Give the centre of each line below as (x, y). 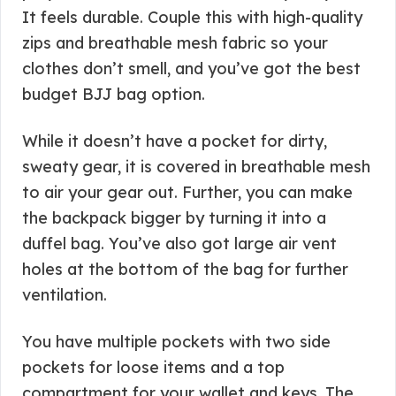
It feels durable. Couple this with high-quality (192, 17)
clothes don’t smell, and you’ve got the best (191, 69)
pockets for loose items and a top (153, 367)
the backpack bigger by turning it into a (174, 218)
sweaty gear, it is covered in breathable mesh (196, 167)
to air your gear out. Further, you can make (187, 192)
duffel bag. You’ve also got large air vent (179, 244)
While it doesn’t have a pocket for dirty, (175, 141)
